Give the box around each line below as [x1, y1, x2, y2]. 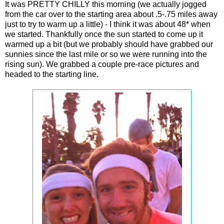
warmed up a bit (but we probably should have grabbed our [5, 39, 213, 48]
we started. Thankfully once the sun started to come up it [5, 29, 203, 38]
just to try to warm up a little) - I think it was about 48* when [5, 19, 210, 28]
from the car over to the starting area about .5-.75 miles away [5, 9, 217, 18]
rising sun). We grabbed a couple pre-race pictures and [5, 59, 199, 68]
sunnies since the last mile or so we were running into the [5, 49, 207, 58]
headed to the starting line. [5, 69, 98, 78]
